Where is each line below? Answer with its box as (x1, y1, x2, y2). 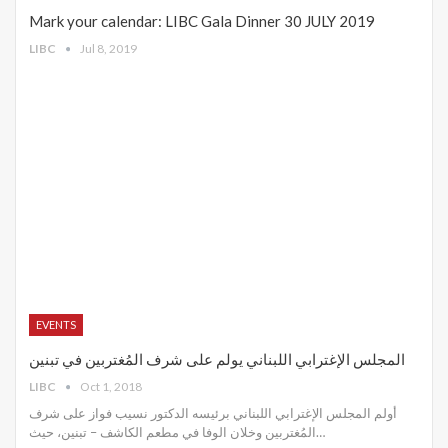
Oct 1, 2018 (80, 379, 142, 395)
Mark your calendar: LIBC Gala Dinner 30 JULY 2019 (29, 12, 375, 31)
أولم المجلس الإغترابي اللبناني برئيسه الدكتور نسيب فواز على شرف (29, 405, 397, 422)
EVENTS (36, 318, 76, 332)
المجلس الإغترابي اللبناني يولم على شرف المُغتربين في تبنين (29, 350, 405, 369)
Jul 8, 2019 (80, 41, 137, 57)
